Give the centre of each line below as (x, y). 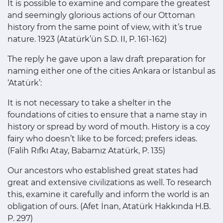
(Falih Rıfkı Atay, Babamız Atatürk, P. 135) (86, 151)
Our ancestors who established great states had (103, 171)
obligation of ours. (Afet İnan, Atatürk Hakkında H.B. (109, 207)
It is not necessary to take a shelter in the (89, 103)
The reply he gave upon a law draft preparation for (107, 59)
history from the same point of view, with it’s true (105, 27)
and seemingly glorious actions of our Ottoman (101, 15)
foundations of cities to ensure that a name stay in (107, 115)
